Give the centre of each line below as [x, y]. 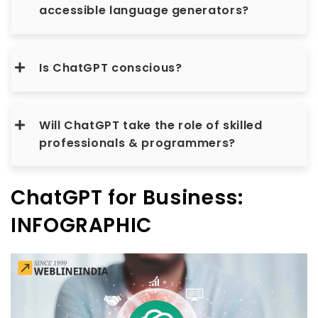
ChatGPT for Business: [127, 198]
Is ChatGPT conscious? [111, 68]
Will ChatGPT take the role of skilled [151, 125]
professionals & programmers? [137, 143]
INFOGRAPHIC [82, 225]
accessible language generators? [144, 10]
